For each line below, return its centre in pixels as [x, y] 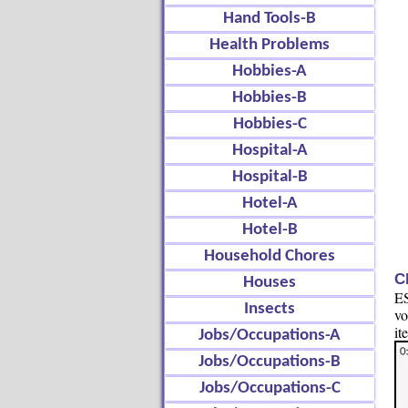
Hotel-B [270, 230]
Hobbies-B [270, 98]
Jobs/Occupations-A [270, 336]
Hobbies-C [270, 124]
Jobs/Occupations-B [270, 362]
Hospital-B [270, 177]
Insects [270, 309]
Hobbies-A [270, 71]
